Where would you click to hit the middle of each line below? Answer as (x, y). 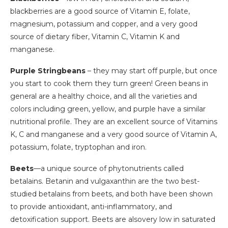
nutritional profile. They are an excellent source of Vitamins (114, 122)
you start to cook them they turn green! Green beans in (109, 84)
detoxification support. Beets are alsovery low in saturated (113, 220)
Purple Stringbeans (48, 71)
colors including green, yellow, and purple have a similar (108, 109)
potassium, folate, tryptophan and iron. (78, 147)
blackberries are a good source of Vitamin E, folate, (100, 11)
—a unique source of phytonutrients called (109, 169)
